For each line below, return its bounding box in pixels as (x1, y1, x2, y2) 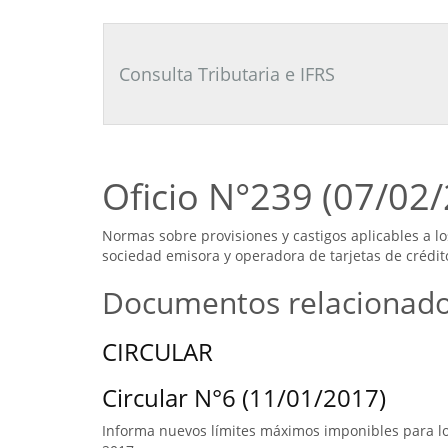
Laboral (86, 39, 136, 58)
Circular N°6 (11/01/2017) (102, 381, 386, 414)
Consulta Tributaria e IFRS (119, 62, 335, 86)
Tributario (86, 19, 153, 38)
